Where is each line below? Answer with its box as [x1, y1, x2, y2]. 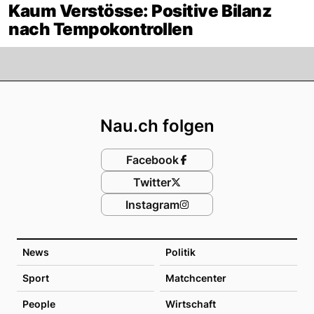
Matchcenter [165, 272, 226, 284]
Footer [156, 81, 226, 108]
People [22, 298, 55, 310]
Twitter [133, 175, 171, 189]
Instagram [125, 198, 179, 212]
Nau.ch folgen [100, 116, 214, 136]
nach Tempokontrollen [8, 19, 193, 39]
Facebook [125, 153, 179, 167]
